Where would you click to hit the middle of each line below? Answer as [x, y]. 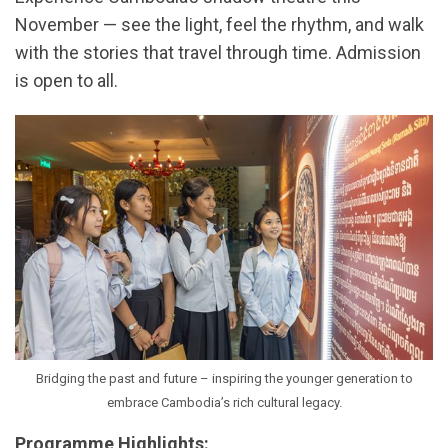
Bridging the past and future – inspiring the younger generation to [224, 378]
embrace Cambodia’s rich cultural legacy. [224, 402]
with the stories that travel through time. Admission [218, 53]
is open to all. [66, 81]
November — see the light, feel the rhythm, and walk [219, 25]
